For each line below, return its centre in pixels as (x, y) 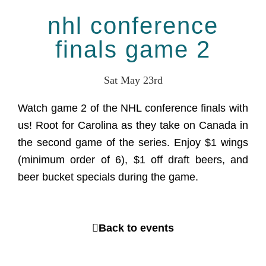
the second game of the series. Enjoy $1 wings (133, 142)
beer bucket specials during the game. (108, 177)
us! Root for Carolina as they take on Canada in (133, 125)
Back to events (136, 228)
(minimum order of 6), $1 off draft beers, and (133, 160)
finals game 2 (133, 49)
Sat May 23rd (133, 80)
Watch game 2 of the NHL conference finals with (133, 108)
